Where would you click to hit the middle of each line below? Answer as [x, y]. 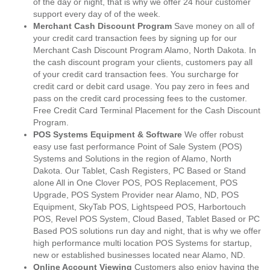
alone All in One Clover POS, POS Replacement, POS [135, 183]
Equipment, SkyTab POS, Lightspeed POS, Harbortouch [140, 207]
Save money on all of [213, 26]
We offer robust [213, 134]
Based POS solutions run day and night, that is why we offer [147, 231]
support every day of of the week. [97, 14]
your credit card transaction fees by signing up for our [135, 38]
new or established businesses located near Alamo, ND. [139, 255]
